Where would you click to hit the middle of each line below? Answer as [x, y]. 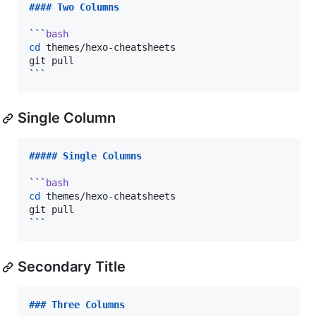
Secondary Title [72, 267]
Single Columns [102, 156]
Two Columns [88, 7]
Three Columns [88, 305]
